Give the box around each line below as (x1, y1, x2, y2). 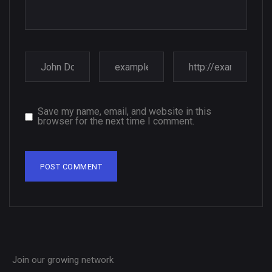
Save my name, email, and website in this (38, 106, 211, 117)
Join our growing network (12, 254, 114, 265)
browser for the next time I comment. (38, 115, 194, 127)
